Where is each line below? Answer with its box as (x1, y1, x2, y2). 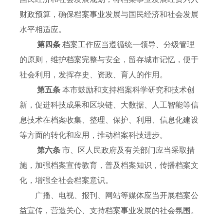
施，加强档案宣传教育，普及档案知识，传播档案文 (19, 161, 199, 170)
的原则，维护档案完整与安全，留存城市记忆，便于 (19, 55, 199, 64)
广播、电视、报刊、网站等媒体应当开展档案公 (19, 191, 199, 200)
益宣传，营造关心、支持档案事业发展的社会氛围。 (19, 206, 199, 215)
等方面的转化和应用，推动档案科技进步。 (19, 131, 167, 140)
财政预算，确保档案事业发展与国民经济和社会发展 (19, 10, 199, 19)
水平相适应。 (19, 25, 66, 34)
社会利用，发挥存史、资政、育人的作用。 (19, 71, 167, 79)
